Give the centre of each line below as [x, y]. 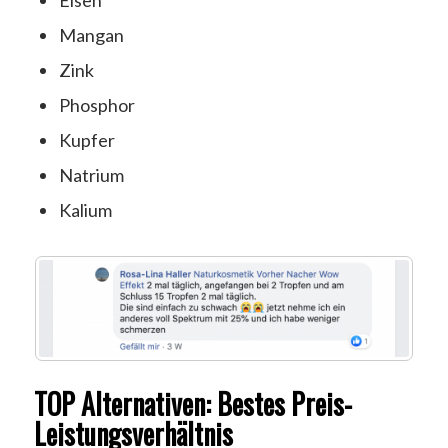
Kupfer [86, 140]
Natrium [91, 175]
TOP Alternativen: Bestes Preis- [192, 403]
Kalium [85, 210]
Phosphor [96, 105]
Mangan [91, 35]
